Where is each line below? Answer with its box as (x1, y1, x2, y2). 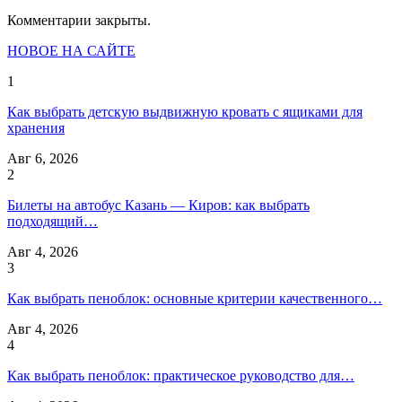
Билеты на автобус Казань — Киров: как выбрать (7, 197, 310, 213)
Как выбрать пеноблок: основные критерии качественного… (7, 290, 382, 306)
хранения (7, 119, 65, 135)
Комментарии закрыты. (7, 12, 151, 28)
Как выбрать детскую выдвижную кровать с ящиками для (7, 103, 363, 119)
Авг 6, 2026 (7, 150, 78, 166)
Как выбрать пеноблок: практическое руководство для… (7, 367, 354, 383)
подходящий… (7, 213, 98, 229)
